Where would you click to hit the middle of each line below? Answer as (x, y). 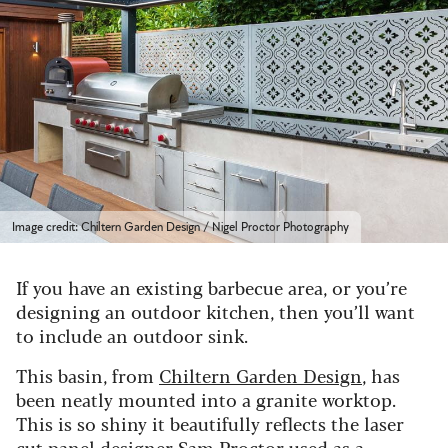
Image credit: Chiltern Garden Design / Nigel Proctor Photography (180, 226)
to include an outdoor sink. (132, 334)
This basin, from (87, 374)
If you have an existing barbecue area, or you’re (211, 286)
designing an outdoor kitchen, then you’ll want (215, 310)
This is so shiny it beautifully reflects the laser (210, 422)
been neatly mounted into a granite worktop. (206, 398)
